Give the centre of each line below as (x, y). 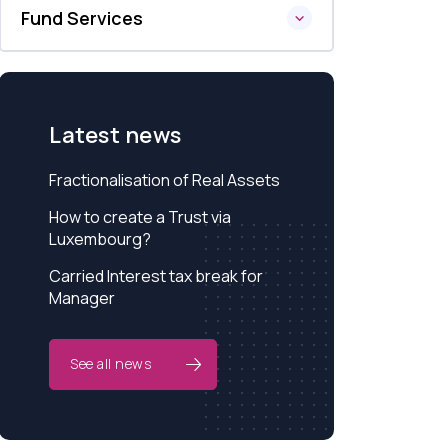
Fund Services (82, 18)
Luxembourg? (100, 239)
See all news (111, 363)
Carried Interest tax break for (156, 276)
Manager (82, 298)
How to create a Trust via (140, 217)
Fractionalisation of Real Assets (165, 180)
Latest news (115, 135)
